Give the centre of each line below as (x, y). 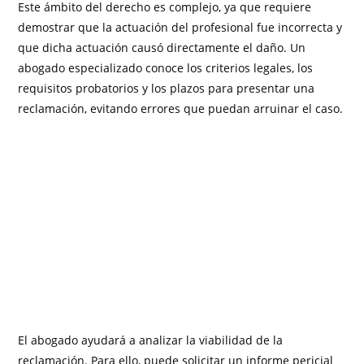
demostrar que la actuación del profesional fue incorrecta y (180, 27)
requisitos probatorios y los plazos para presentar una (167, 88)
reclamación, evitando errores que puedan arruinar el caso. (181, 108)
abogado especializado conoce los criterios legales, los (166, 67)
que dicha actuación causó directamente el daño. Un (162, 47)
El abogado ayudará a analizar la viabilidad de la (151, 340)
